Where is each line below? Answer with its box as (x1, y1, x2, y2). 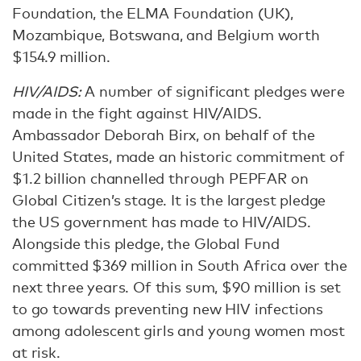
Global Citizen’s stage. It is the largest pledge (12, 191, 326, 209)
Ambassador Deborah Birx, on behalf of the (12, 126, 315, 143)
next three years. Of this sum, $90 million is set (12, 278, 342, 296)
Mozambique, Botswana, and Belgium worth (12, 26, 320, 44)
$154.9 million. (12, 48, 110, 65)
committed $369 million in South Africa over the (12, 256, 347, 274)
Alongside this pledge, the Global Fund (12, 234, 280, 252)
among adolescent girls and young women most (12, 322, 346, 339)
